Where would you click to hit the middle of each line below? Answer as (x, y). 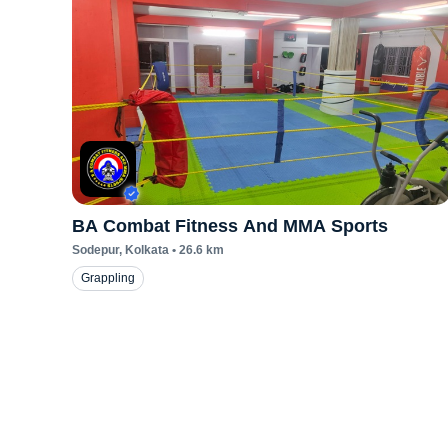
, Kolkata (144, 250)
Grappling (108, 278)
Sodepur (95, 250)
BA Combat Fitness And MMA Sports (230, 226)
